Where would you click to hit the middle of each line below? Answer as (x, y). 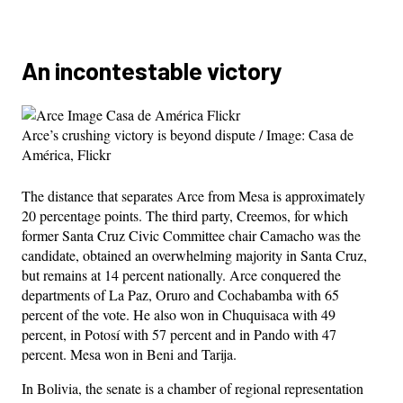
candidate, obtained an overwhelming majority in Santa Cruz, (194, 255)
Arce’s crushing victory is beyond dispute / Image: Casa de (188, 134)
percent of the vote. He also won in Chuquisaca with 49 (179, 314)
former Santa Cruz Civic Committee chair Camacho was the (191, 235)
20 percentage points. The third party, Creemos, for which (185, 215)
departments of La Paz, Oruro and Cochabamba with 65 (180, 294)
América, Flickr (66, 154)
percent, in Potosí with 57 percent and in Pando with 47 (179, 334)
